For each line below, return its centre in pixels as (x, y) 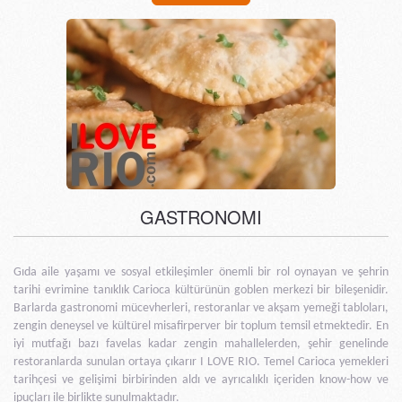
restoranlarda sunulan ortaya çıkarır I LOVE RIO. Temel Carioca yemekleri (201, 363)
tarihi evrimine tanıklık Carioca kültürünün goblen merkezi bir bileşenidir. (201, 291)
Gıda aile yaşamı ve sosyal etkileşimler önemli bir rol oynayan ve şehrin (201, 273)
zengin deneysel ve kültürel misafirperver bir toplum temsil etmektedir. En (201, 327)
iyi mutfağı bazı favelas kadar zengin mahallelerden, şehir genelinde (201, 345)
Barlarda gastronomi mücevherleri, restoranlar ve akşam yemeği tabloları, (201, 309)
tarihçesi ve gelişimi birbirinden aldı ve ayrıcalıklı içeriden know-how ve (201, 380)
